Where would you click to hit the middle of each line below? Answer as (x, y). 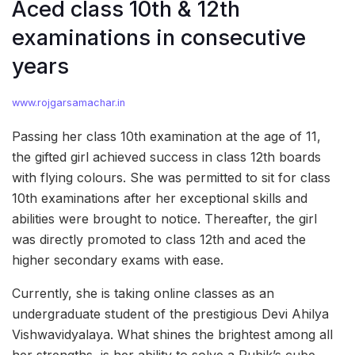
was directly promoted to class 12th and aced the (159, 240)
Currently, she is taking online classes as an (143, 294)
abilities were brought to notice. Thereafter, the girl (164, 219)
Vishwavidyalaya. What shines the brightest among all (172, 335)
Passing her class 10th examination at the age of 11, (166, 137)
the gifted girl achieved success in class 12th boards (166, 157)
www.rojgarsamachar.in (69, 103)
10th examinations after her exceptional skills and (160, 198)
